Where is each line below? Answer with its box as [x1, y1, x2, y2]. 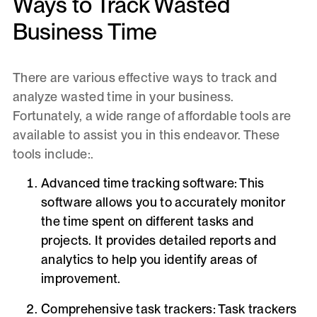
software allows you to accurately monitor [40, 195, 286, 210]
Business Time [12, 18, 157, 46]
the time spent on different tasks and [40, 214, 254, 229]
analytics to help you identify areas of [40, 252, 258, 267]
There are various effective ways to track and [12, 70, 277, 86]
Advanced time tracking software [40, 175, 234, 191]
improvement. [40, 271, 121, 287]
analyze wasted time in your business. [12, 89, 234, 105]
